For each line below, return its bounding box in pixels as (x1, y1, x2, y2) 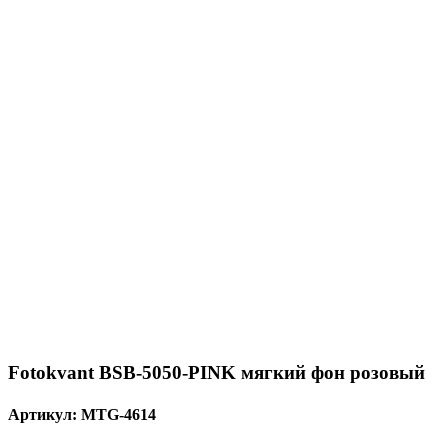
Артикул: (8, 405, 81, 423)
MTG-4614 (81, 405, 156, 423)
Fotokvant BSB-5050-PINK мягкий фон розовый (8, 362, 425, 384)
